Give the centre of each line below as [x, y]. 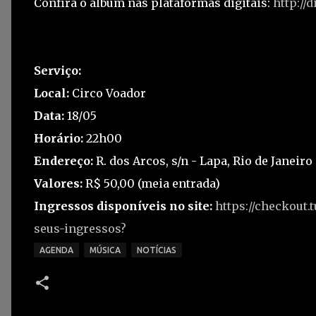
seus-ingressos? [80, 229]
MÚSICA [105, 250]
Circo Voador [108, 93]
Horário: [59, 138]
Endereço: [63, 161]
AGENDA [56, 250]
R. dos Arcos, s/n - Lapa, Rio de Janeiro [203, 161]
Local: [51, 93]
